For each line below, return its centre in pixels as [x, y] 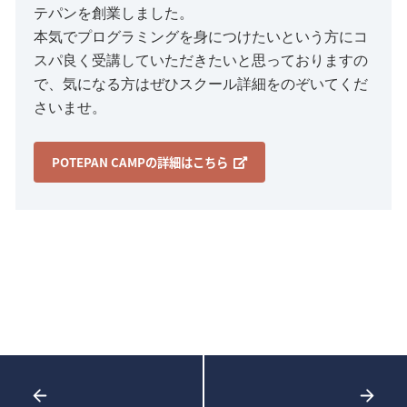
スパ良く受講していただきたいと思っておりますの [200, 61]
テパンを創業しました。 [113, 14]
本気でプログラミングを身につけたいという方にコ [200, 37]
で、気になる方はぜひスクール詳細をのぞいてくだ [200, 84]
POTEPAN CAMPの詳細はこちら [139, 163]
